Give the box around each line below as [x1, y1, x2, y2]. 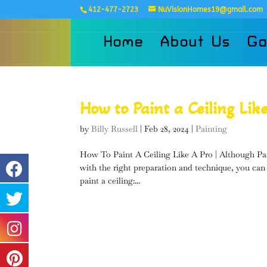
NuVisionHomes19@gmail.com [158, 5, 263, 14]
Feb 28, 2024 [144, 123, 190, 134]
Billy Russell [91, 123, 138, 134]
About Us [160, 35, 231, 50]
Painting [195, 123, 228, 134]
